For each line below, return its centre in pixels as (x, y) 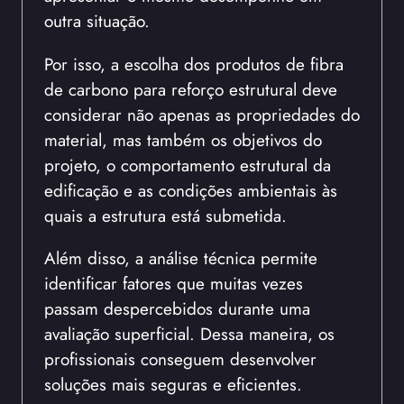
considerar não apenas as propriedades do (202, 114)
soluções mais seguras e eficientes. (173, 384)
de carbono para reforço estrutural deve (191, 89)
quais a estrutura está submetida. (165, 215)
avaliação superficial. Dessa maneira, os (189, 333)
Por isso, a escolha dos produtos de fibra (194, 64)
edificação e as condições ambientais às (191, 190)
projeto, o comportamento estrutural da (188, 165)
